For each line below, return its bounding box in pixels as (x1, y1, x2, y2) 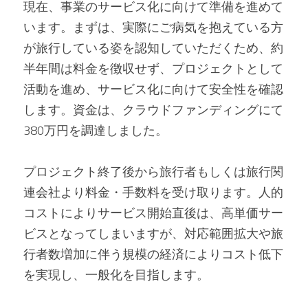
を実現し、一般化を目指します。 (23, 265, 209, 284)
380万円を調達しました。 (23, 121, 168, 140)
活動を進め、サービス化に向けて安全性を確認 (23, 80, 283, 98)
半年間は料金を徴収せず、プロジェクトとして (23, 59, 283, 78)
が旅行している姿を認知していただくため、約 (23, 38, 283, 57)
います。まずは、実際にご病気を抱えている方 (23, 18, 283, 36)
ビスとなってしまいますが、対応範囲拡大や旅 (23, 224, 283, 243)
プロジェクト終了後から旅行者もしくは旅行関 (23, 162, 283, 181)
